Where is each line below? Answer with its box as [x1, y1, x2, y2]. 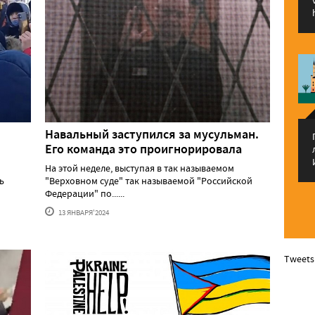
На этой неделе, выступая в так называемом [45, 161, 234, 174]
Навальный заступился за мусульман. [45, 125, 259, 143]
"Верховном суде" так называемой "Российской [45, 174, 252, 187]
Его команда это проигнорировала [45, 140, 242, 157]
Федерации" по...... [45, 186, 124, 200]
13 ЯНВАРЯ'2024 [57, 207, 109, 217]
